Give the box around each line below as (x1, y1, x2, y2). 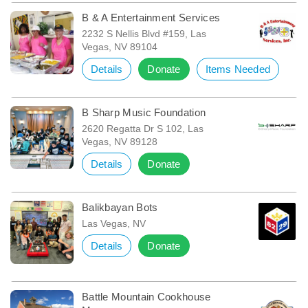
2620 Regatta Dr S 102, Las (81, 122, 203, 134)
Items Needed (205, 63, 270, 75)
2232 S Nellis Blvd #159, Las (81, 27, 206, 39)
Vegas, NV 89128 (81, 135, 157, 147)
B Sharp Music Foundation (81, 106, 206, 118)
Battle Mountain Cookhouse (81, 290, 211, 302)
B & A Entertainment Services (81, 11, 221, 23)
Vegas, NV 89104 (81, 41, 157, 52)
